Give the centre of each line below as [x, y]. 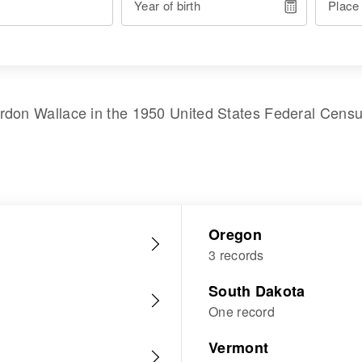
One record [242, 311]
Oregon [235, 234]
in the [109, 112]
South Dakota [257, 291]
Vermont [239, 347]
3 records [236, 255]
